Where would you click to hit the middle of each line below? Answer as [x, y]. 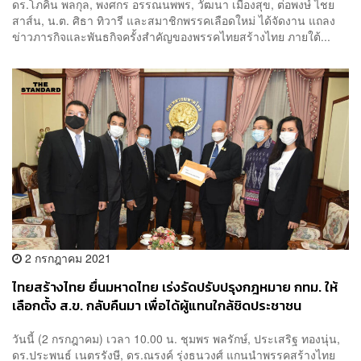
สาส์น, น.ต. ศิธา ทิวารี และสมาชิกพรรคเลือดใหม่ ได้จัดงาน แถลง [174, 21]
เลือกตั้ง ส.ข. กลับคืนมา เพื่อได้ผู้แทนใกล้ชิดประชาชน [157, 305]
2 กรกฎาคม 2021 [66, 257]
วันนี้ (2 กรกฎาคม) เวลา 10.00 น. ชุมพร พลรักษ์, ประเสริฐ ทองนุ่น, [176, 339]
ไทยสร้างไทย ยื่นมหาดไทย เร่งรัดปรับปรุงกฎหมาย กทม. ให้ [175, 287]
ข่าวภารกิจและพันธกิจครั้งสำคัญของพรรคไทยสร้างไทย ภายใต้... [171, 37]
